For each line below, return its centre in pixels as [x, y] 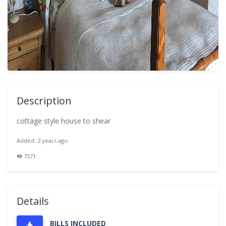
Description [44, 101]
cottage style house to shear [64, 121]
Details [33, 201]
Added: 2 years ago [42, 140]
